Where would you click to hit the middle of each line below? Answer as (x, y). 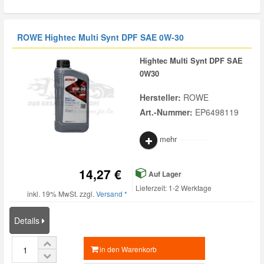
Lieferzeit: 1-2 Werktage (174, 188)
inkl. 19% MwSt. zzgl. (62, 194)
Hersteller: (161, 97)
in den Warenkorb (128, 249)
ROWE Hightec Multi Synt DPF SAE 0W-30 (100, 37)
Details (28, 220)
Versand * (112, 194)
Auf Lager (164, 174)
